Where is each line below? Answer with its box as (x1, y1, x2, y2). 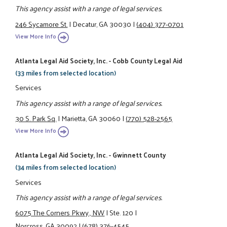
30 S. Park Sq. (15, 111, 57, 125)
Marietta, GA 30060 (61, 111, 121, 125)
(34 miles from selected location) (15, 161, 117, 173)
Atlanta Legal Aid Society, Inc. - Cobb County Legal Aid (15, 55, 183, 67)
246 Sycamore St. (15, 17, 68, 30)
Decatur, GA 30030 (72, 17, 132, 30)
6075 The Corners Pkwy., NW (15, 206, 105, 219)
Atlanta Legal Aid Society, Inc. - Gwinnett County (15, 149, 166, 161)
